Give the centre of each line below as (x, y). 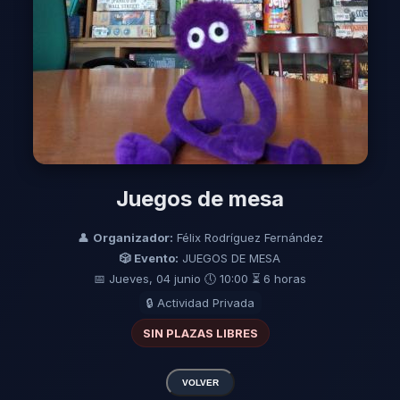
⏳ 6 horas (279, 278)
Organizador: (133, 237)
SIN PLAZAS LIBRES (200, 333)
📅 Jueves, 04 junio (147, 278)
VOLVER (200, 382)
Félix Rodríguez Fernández (248, 237)
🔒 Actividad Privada (200, 302)
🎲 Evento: (149, 258)
